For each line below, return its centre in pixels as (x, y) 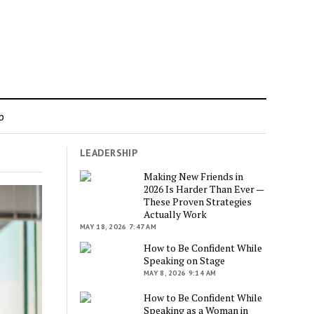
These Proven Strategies (198, 201)
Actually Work (176, 214)
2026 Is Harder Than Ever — (204, 189)
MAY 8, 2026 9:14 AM (180, 273)
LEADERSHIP (109, 153)
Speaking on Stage (185, 260)
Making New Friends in (194, 176)
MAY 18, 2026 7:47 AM (118, 226)
